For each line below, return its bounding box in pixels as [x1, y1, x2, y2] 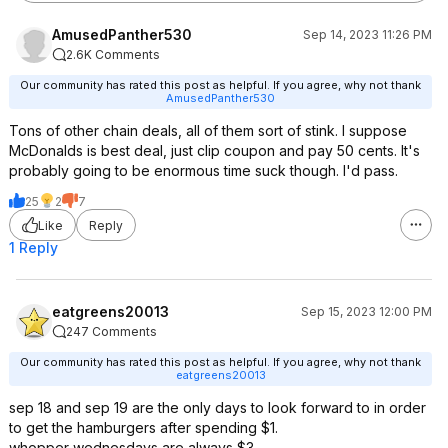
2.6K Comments [66, 47, 160, 62]
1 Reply [9, 239, 58, 256]
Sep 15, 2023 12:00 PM [301, 304, 432, 319]
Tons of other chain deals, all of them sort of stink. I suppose [9, 122, 407, 139]
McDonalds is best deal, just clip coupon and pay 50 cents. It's [9, 142, 420, 159]
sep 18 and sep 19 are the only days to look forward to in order [9, 399, 426, 416]
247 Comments [66, 324, 157, 339]
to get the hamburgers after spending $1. [9, 419, 278, 436]
